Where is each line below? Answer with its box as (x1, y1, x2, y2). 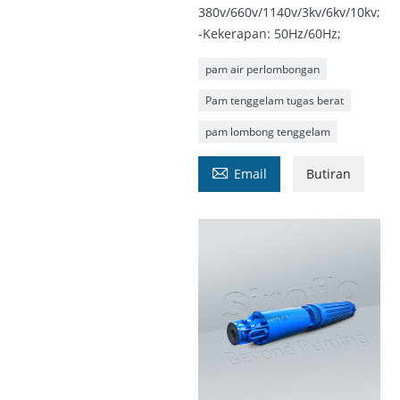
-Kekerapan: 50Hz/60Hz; (197, 25, 341, 43)
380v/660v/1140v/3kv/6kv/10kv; (197, 4, 380, 21)
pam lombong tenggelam (204, 124, 330, 140)
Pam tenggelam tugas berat (204, 93, 344, 109)
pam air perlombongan (204, 62, 320, 78)
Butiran (305, 165, 351, 183)
